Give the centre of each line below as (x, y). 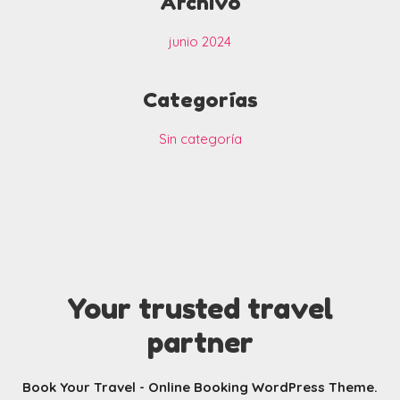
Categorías (200, 100)
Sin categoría (200, 139)
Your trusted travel (200, 309)
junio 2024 (200, 42)
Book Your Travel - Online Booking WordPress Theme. (200, 387)
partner (200, 343)
